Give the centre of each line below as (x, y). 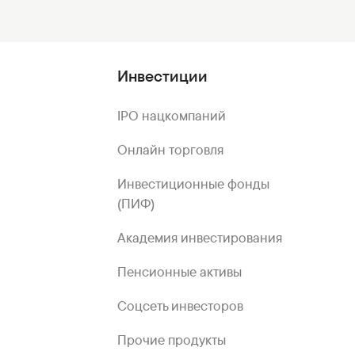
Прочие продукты (171, 340)
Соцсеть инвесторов (180, 305)
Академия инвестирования (199, 237)
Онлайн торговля (170, 149)
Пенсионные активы (179, 271)
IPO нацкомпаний (171, 115)
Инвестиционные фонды (193, 183)
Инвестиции (162, 76)
